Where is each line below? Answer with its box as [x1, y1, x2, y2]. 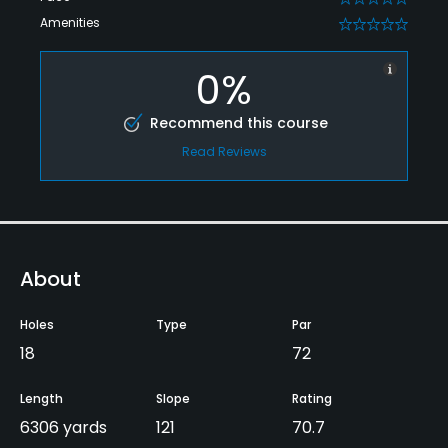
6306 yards [20, 416, 107, 440]
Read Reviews [181, 143, 267, 161]
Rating [292, 390, 332, 408]
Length [20, 390, 63, 408]
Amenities [40, 14, 100, 32]
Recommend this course [149, 113, 328, 134]
